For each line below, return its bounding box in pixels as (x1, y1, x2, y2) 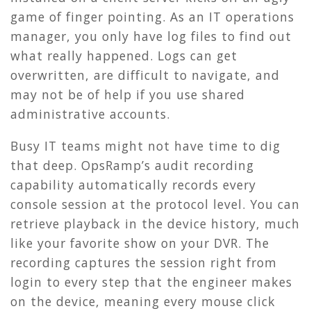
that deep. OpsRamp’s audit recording (10, 157, 254, 174)
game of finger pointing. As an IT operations (10, 8, 294, 26)
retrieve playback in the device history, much (10, 215, 300, 233)
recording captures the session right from (10, 254, 277, 271)
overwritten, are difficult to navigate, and (10, 67, 280, 84)
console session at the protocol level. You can (10, 196, 300, 213)
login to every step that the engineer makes (10, 274, 292, 291)
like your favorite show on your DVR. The (10, 235, 269, 252)
